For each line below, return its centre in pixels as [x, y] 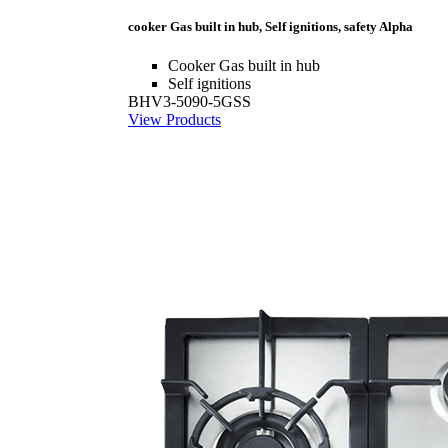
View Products [174, 119]
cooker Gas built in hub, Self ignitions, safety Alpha [270, 26]
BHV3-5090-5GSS [189, 101]
